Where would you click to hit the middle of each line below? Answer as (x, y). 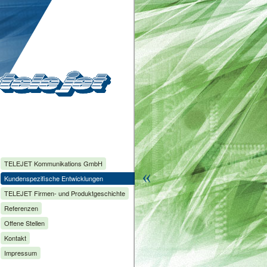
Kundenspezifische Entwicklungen (54, 178)
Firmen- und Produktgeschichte (79, 193)
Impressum (21, 253)
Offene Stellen (24, 223)
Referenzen (21, 208)
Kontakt (15, 238)
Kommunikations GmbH (67, 163)
